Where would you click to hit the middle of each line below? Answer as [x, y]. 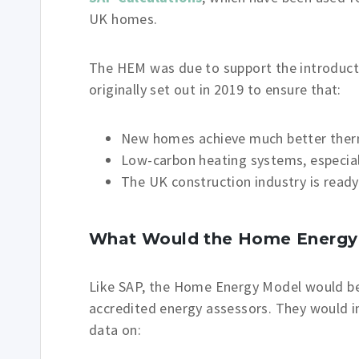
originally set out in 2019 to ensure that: [215, 89]
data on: [115, 330]
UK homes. [123, 19]
